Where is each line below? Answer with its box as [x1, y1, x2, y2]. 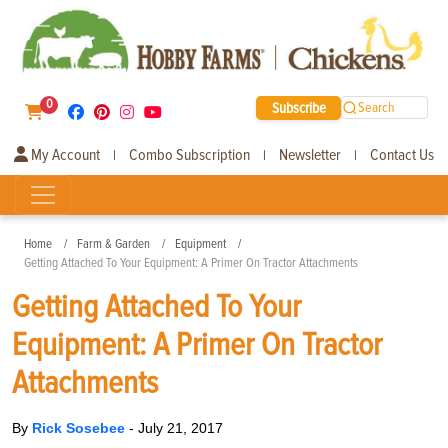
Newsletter [279, 144, 341, 165]
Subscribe [271, 98, 326, 117]
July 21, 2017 [138, 419, 223, 436]
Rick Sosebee [32, 419, 129, 436]
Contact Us [370, 144, 434, 165]
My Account [28, 144, 100, 165]
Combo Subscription [129, 144, 250, 165]
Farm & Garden [77, 235, 150, 252]
